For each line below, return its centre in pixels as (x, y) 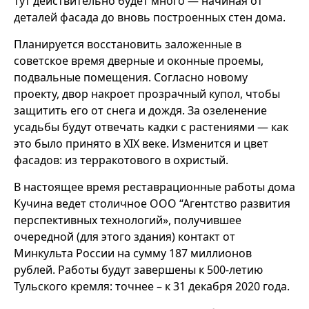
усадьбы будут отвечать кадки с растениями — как (151, 127)
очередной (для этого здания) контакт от (124, 237)
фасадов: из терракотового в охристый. (121, 160)
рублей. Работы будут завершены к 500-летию (138, 270)
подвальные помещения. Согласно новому (131, 77)
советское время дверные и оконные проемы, (139, 61)
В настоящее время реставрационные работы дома (154, 187)
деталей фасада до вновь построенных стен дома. (150, 17)
